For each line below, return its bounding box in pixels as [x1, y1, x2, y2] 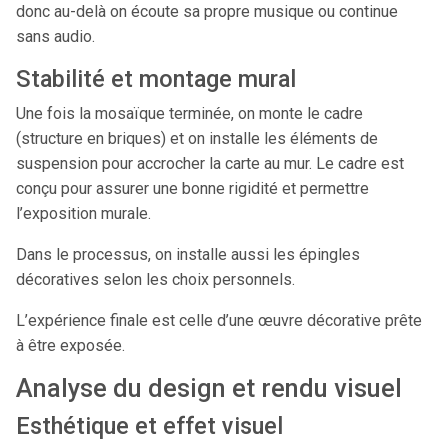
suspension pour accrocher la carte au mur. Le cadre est [16, 154, 404, 173]
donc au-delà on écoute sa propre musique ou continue [16, 2, 398, 21]
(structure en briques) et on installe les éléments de [16, 129, 378, 148]
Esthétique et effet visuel [16, 412, 283, 440]
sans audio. [16, 27, 95, 46]
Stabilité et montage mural [16, 65, 296, 93]
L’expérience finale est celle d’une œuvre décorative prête [16, 311, 422, 330]
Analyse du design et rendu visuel [16, 374, 402, 403]
